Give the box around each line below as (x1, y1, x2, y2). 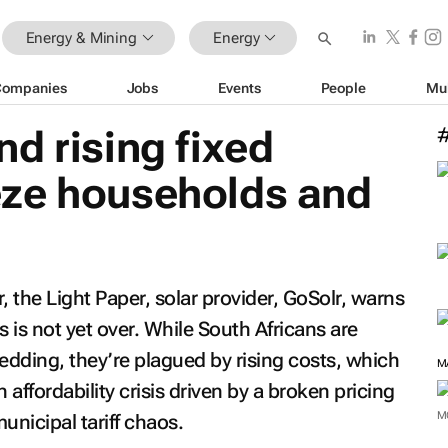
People (320, 79, 366, 96)
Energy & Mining (25, 28, 137, 47)
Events (218, 79, 261, 96)
